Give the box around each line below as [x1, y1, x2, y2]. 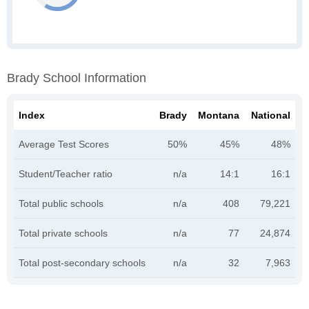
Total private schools [19, 228, 108, 239]
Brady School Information [7, 71, 146, 85]
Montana [198, 110, 239, 121]
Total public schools [19, 198, 103, 209]
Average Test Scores [19, 139, 109, 150]
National [251, 110, 290, 121]
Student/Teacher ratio [19, 168, 112, 179]
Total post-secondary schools [19, 257, 146, 268]
